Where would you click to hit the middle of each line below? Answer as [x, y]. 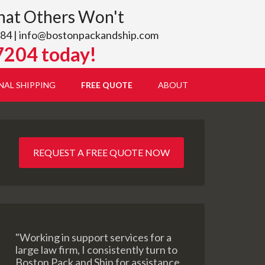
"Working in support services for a [93, 237]
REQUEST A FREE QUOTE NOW [101, 152]
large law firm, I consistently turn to [96, 250]
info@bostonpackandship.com [89, 35]
